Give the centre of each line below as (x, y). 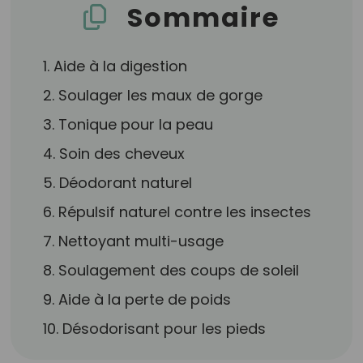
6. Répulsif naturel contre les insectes (177, 212)
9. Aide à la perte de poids (137, 299)
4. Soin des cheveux (114, 154)
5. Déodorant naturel (118, 183)
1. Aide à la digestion (115, 66)
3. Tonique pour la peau (128, 124)
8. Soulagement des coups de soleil (171, 270)
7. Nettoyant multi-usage (134, 241)
